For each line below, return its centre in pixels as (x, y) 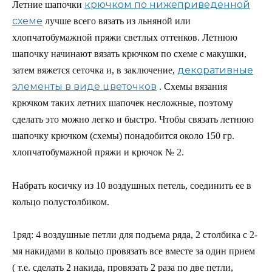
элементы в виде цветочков (84, 87)
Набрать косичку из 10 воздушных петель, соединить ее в (132, 185)
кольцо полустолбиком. (61, 202)
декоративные (215, 70)
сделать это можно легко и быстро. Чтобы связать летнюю (133, 120)
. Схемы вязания (193, 87)
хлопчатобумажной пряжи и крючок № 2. (98, 152)
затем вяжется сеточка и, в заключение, (93, 70)
